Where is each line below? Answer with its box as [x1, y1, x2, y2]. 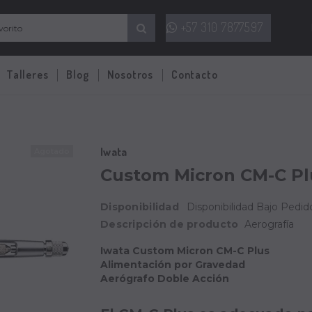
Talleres [6, 68, 49, 81]
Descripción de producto [100, 218, 239, 231]
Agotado [34, 146, 70, 156]
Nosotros [107, 68, 154, 81]
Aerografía [244, 218, 295, 231]
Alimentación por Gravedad [100, 258, 245, 271]
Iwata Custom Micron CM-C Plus [100, 244, 270, 257]
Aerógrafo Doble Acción [100, 272, 229, 285]
